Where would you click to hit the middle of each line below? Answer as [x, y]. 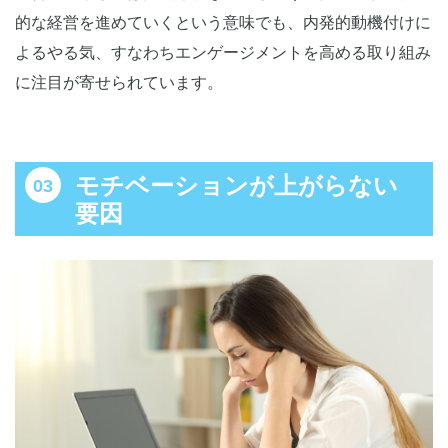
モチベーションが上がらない [236, 186]
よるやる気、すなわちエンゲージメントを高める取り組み [223, 53]
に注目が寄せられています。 [119, 83]
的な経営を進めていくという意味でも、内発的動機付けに [223, 23]
